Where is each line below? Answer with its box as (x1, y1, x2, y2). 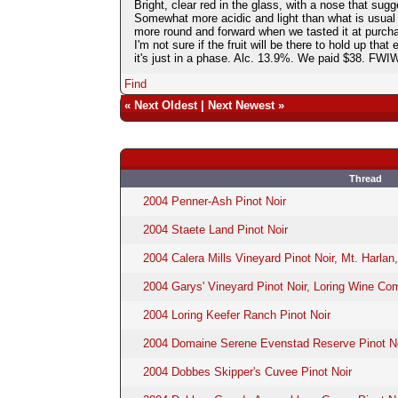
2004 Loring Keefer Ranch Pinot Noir (142, 307, 330, 322)
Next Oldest (133, 98, 197, 112)
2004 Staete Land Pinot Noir (142, 222, 288, 236)
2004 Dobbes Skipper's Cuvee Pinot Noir (142, 364, 352, 378)
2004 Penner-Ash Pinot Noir (142, 194, 286, 208)
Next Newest (207, 98, 275, 112)
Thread (349, 172, 382, 184)
